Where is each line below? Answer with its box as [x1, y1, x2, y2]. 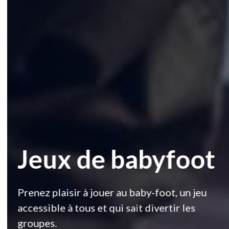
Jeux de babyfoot [10, 144, 208, 174]
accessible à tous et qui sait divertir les [10, 201, 188, 214]
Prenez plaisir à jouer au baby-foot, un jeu [10, 186, 199, 198]
